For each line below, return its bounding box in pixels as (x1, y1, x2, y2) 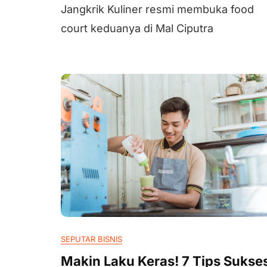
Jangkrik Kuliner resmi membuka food (61, 3, 254, 15)
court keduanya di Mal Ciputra (61, 22, 213, 35)
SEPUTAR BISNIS (61, 234, 122, 244)
